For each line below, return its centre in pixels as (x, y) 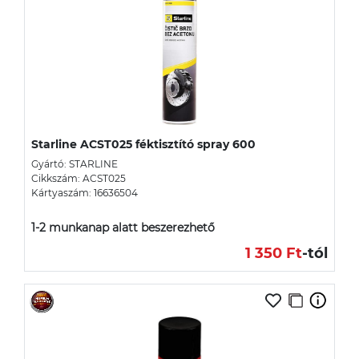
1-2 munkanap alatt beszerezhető (123, 227)
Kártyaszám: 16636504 (85, 192)
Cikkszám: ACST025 (79, 178)
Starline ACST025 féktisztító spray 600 (143, 144)
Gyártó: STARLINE (75, 163)
